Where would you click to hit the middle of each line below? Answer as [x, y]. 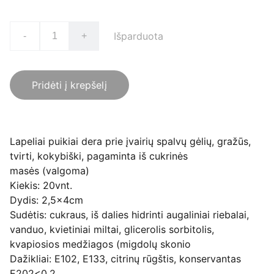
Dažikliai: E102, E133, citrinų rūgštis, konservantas [125, 259]
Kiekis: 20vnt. [41, 185]
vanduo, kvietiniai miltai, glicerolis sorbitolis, [112, 229]
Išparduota [139, 36]
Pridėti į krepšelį [69, 85]
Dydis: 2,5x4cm [46, 200]
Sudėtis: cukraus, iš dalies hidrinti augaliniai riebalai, [129, 215]
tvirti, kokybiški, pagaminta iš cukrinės [99, 156]
